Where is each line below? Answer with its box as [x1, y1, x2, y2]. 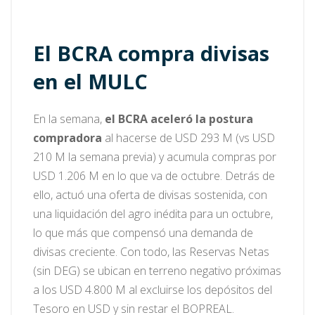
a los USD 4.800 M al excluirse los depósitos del [33, 281, 272, 297]
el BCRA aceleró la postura [105, 110, 253, 127]
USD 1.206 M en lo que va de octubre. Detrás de [33, 167, 275, 184]
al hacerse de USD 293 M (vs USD [105, 129, 275, 146]
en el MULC [33, 67, 148, 95]
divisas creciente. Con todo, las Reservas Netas [33, 243, 269, 259]
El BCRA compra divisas [33, 39, 269, 67]
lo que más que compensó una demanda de [33, 224, 253, 240]
